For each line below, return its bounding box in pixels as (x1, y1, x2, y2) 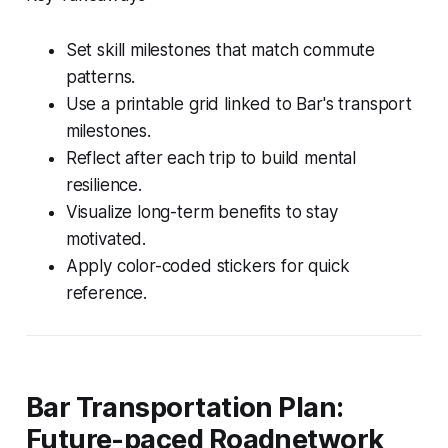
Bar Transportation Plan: (25, 390, 344, 424)
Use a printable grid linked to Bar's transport (65, 93, 412, 114)
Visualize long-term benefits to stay (65, 201, 338, 222)
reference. (65, 282, 148, 303)
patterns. (65, 66, 136, 87)
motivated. (65, 228, 147, 249)
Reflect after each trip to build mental (65, 147, 357, 168)
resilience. (65, 174, 142, 195)
